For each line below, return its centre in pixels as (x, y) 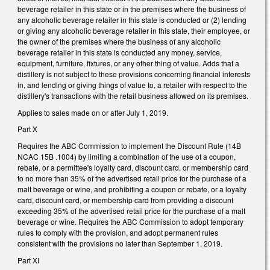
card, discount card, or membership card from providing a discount (125, 200)
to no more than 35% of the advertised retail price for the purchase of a (132, 178)
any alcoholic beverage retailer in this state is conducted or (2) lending (132, 20)
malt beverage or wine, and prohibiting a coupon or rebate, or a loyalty (132, 189)
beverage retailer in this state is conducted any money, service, (120, 52)
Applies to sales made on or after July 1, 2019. (93, 112)
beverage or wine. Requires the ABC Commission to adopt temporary (130, 222)
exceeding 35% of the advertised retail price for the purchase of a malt (131, 211)
